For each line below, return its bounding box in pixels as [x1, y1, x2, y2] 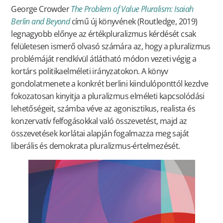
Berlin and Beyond [11, 16, 70, 27]
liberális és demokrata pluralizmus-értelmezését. [11, 140, 180, 152]
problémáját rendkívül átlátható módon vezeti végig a [11, 53, 197, 65]
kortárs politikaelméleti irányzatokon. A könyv [11, 66, 168, 77]
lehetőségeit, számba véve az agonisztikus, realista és [11, 103, 195, 114]
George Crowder [11, 3, 71, 15]
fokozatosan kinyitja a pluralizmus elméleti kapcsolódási [11, 91, 205, 102]
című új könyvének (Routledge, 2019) [70, 16, 198, 27]
